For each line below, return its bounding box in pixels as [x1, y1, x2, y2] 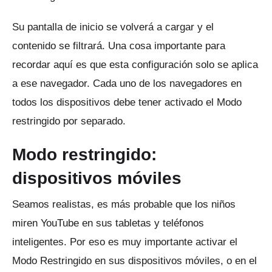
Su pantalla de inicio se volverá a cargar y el [12, 21, 214, 33]
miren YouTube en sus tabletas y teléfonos [12, 217, 204, 229]
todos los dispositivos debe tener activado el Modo [12, 96, 242, 108]
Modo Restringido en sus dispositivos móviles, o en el [12, 254, 257, 267]
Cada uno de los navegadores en [93, 77, 242, 89]
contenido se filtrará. [12, 39, 108, 52]
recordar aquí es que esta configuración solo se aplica [12, 58, 258, 70]
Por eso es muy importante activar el [70, 236, 237, 248]
